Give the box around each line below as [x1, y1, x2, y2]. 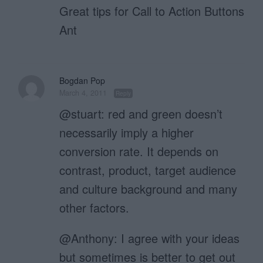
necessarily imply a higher [59, 124, 194, 141]
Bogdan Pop [59, 75, 106, 87]
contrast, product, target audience [59, 161, 237, 179]
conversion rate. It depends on [59, 143, 219, 160]
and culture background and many [59, 180, 238, 198]
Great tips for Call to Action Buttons [59, 2, 245, 20]
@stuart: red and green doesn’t [59, 105, 223, 123]
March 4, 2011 [59, 87, 107, 99]
